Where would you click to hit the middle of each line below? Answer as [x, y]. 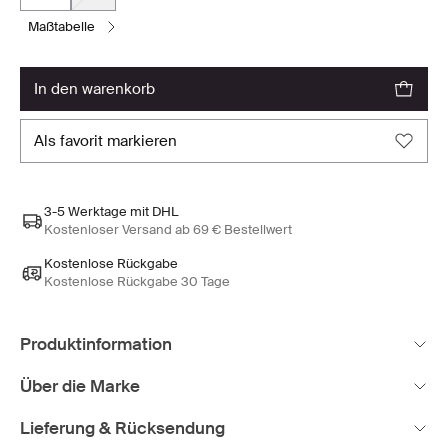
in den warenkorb [96, 89]
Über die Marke [80, 386]
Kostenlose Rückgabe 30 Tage [137, 282]
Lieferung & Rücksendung [122, 428]
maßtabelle [67, 27]
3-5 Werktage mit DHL [111, 212]
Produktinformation [96, 344]
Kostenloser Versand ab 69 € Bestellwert [168, 230]
